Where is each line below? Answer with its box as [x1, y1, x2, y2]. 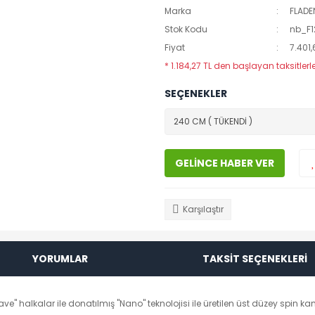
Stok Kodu [165, 23, 207, 35]
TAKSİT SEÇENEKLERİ [202, 251, 308, 266]
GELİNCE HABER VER [175, 155, 274, 170]
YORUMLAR [32, 251, 88, 266]
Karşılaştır [183, 203, 224, 215]
